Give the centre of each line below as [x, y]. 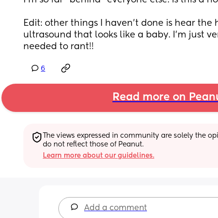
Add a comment [116, 208]
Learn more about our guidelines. [99, 155]
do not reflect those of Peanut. [93, 144]
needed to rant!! [59, 47]
